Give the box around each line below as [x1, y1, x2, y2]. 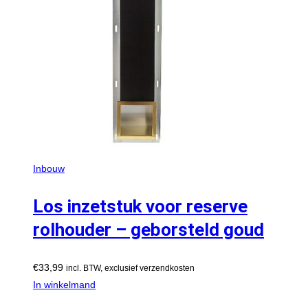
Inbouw [33, 162, 65, 174]
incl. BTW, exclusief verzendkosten [66, 263, 195, 272]
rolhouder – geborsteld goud [33, 219, 264, 240]
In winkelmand [33, 278, 96, 290]
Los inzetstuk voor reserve [33, 195, 247, 217]
